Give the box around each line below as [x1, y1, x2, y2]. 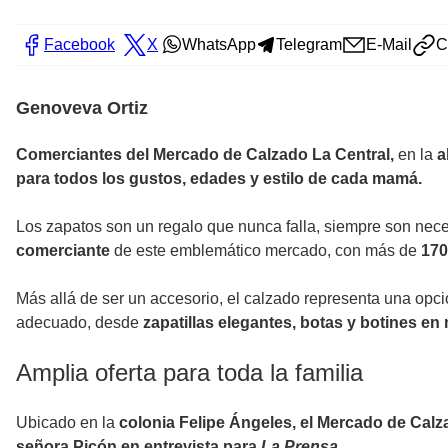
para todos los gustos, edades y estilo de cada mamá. [16, 169, 422, 187]
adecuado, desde [16, 313, 143, 331]
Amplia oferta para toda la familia [16, 358, 363, 386]
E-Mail [366, 35, 412, 53]
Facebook [44, 35, 115, 53]
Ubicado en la [16, 413, 119, 431]
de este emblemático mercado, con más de [110, 241, 421, 259]
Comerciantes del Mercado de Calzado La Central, [16, 145, 394, 163]
